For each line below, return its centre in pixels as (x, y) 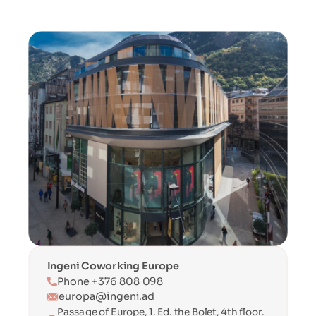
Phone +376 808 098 (110, 281)
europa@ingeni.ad (106, 296)
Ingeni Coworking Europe (113, 266)
